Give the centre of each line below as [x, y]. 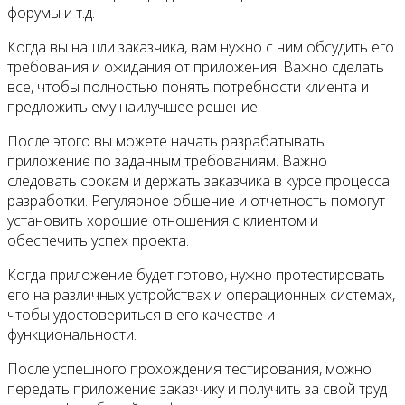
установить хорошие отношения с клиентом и [163, 221]
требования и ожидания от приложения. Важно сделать [196, 67]
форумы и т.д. [51, 13]
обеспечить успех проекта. [98, 241]
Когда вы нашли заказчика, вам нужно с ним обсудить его [201, 47]
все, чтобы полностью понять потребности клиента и [188, 87]
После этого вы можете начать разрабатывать [166, 141]
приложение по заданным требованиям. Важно [167, 161]
